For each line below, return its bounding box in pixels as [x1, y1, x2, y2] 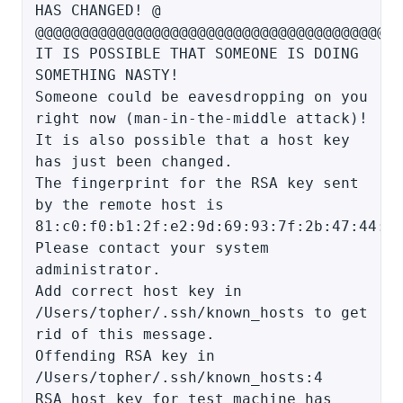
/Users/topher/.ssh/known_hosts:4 [35, 369, 323, 386]
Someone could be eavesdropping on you [35, 88, 368, 105]
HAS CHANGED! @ [35, 2, 161, 19]
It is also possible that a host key [35, 131, 350, 148]
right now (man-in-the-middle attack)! [35, 110, 368, 127]
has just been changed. [35, 153, 233, 170]
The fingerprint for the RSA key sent [35, 175, 359, 192]
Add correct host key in [35, 282, 242, 300]
